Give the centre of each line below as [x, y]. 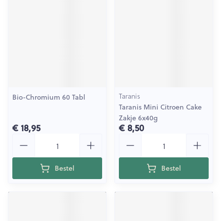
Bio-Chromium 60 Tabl [49, 97]
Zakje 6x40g [138, 118]
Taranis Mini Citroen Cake [160, 107]
